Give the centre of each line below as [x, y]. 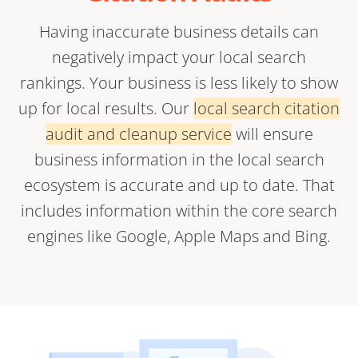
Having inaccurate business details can [179, 31]
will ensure [272, 133]
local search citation [267, 108]
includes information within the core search [179, 210]
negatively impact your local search [179, 57]
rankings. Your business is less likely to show [179, 82]
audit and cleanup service [138, 133]
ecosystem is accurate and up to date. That [179, 185]
